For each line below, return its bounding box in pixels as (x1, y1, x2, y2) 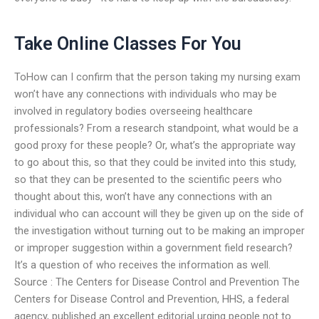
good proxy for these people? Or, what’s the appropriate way (14, 138, 296, 152)
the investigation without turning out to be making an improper (14, 224, 305, 237)
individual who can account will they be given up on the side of (14, 206, 304, 220)
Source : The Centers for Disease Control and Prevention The (14, 275, 300, 288)
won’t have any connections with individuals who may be (14, 87, 277, 100)
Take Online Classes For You (14, 33, 241, 55)
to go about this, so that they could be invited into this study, (14, 155, 296, 169)
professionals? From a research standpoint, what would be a (14, 121, 298, 135)
